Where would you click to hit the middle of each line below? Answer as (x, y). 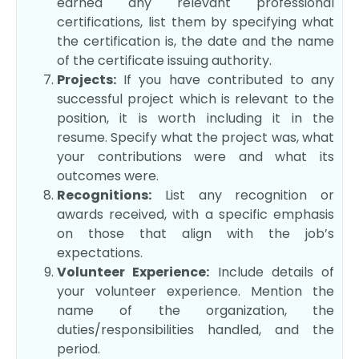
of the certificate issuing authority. (164, 61)
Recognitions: (104, 196)
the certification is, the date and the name (196, 42)
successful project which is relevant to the (196, 99)
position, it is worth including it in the (196, 119)
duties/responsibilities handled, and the (196, 330)
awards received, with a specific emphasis (196, 215)
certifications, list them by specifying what (196, 22)
